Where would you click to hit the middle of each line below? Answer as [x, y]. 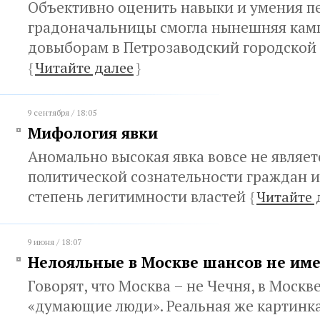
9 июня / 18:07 [54, 242]
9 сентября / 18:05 [62, 112]
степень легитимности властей [139, 196]
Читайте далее [84, 67]
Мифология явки [93, 133]
